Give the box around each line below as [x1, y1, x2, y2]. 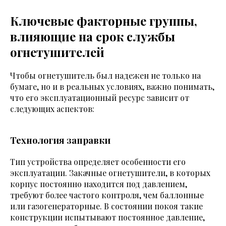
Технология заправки [10, 134, 110, 147]
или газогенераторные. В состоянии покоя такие [10, 201, 203, 212]
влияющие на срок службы [10, 28, 175, 45]
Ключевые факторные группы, [10, 13, 197, 29]
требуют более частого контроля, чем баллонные [10, 190, 204, 201]
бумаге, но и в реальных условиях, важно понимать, [10, 81, 214, 92]
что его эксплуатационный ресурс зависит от [10, 92, 189, 103]
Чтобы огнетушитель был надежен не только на [10, 70, 201, 81]
